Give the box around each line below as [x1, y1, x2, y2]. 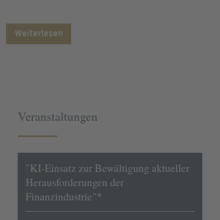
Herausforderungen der [26, 175, 124, 190]
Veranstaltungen [18, 108, 98, 125]
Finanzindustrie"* [26, 189, 102, 204]
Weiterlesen [14, 29, 63, 38]
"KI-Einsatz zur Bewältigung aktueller [26, 161, 190, 175]
